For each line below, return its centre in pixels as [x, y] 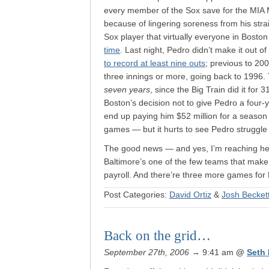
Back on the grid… [157, 236]
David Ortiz [190, 195]
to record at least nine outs [155, 63]
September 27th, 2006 [147, 252]
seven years [127, 89]
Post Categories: [137, 195]
